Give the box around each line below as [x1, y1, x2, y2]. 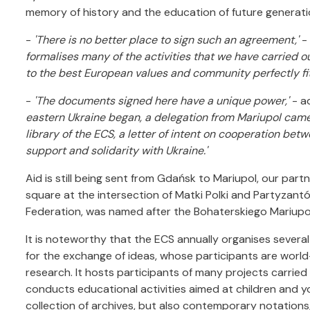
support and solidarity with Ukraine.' [26, 143, 208, 158]
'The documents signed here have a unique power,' [34, 93, 289, 108]
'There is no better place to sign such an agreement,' [31, 33, 302, 47]
